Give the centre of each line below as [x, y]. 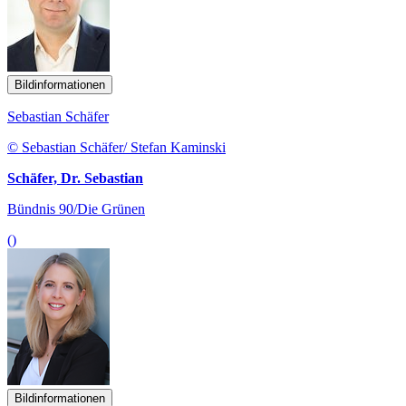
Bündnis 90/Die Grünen [76, 208]
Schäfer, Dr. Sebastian [75, 178]
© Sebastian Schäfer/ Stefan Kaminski [116, 147]
